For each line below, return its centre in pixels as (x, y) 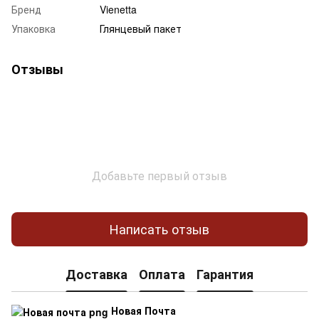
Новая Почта (142, 310)
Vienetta (118, 9)
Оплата (162, 274)
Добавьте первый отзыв (159, 175)
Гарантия (225, 274)
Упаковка (33, 28)
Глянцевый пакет (141, 28)
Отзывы (37, 69)
